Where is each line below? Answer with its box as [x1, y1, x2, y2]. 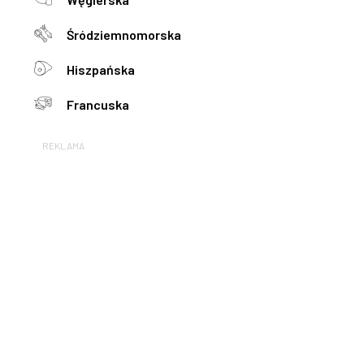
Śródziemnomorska [67, 27, 181, 42]
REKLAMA [42, 140, 84, 151]
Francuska [67, 97, 129, 112]
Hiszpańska [67, 62, 135, 77]
